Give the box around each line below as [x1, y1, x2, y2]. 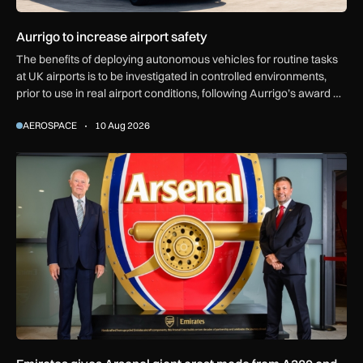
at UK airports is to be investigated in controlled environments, [16, 69, 327, 83]
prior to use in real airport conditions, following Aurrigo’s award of [16, 86, 343, 100]
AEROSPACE [23, 119, 77, 131]
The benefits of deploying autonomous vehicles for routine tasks [16, 52, 338, 66]
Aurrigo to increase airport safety [16, 28, 207, 45]
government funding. [16, 103, 121, 117]
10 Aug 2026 [95, 119, 150, 131]
